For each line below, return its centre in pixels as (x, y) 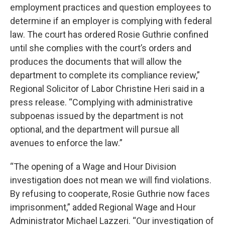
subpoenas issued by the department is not (97, 116)
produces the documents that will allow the (96, 62)
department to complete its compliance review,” (105, 75)
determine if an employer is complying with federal (111, 21)
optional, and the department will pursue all (95, 129)
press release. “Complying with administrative (101, 102)
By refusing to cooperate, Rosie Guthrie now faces (110, 194)
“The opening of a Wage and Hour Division (93, 166)
